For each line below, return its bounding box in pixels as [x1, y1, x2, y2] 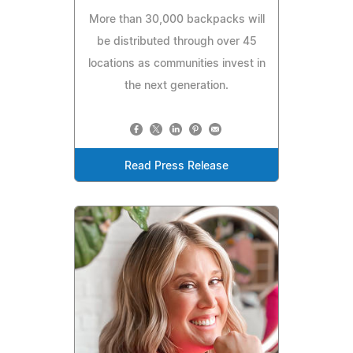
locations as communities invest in [87, 58, 266, 70]
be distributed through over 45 [96, 36, 257, 48]
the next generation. [124, 80, 229, 92]
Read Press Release [124, 161, 229, 173]
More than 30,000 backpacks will [88, 14, 265, 26]
